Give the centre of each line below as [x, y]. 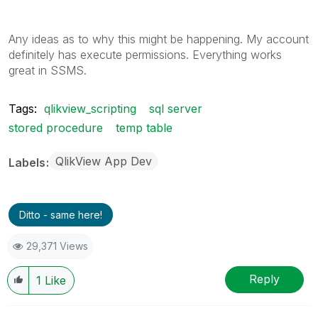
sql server [176, 108]
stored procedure [56, 127]
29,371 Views [57, 246]
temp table [144, 127]
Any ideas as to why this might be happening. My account [159, 39]
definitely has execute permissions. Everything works [145, 54]
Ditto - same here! [61, 214]
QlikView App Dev [104, 161]
